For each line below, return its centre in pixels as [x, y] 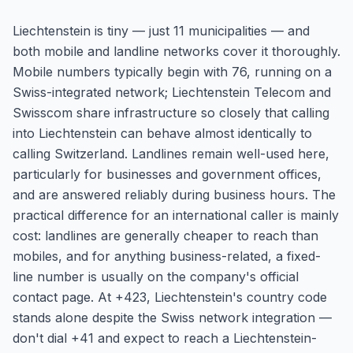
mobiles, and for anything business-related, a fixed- [167, 256]
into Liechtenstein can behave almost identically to [162, 133]
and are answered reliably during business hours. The [174, 195]
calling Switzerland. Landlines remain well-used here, [171, 154]
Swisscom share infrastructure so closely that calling [171, 113]
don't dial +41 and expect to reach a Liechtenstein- [165, 338]
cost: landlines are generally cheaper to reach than [165, 236]
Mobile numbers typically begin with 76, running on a [172, 72]
